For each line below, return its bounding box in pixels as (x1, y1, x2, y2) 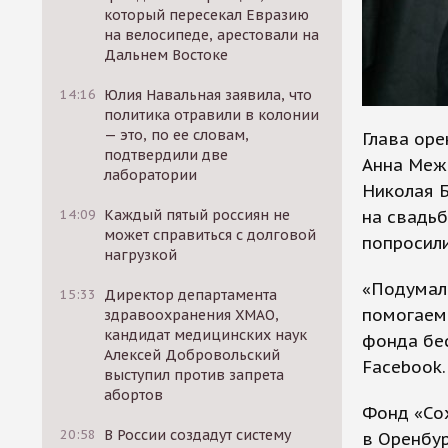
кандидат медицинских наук (104, 326, 308, 344)
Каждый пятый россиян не (104, 206, 291, 224)
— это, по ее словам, (104, 126, 250, 144)
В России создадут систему (104, 426, 292, 444)
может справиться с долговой (104, 226, 317, 244)
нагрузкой (104, 246, 178, 264)
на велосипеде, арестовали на (104, 26, 320, 44)
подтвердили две (104, 146, 229, 164)
